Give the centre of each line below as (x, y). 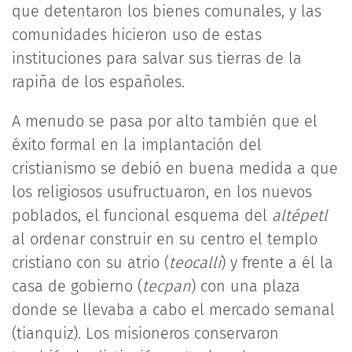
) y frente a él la (277, 262)
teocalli (195, 262)
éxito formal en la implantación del (137, 145)
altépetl (300, 215)
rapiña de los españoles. (98, 82)
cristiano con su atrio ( (90, 262)
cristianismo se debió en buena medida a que (175, 168)
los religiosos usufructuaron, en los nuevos (162, 192)
